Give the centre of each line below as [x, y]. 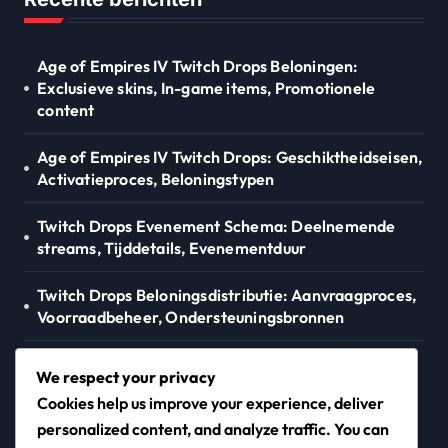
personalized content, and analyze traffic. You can [213, 429]
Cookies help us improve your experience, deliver [210, 403]
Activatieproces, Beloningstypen [156, 179]
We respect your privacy [126, 377]
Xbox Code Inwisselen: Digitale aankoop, [186, 364]
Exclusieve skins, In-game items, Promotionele [206, 88]
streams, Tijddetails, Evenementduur [172, 248]
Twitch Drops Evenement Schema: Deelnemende [216, 226]
